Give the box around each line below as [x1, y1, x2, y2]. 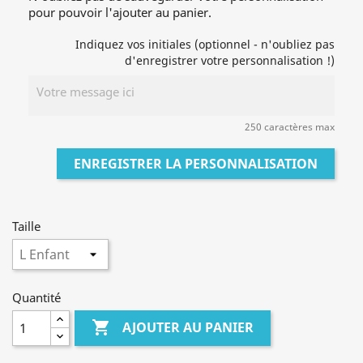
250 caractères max [245, 120, 335, 134]
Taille [12, 218, 41, 234]
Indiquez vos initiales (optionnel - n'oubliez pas [75, 36, 335, 52]
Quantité [12, 289, 61, 305]
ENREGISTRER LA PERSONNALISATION [74, 155, 318, 173]
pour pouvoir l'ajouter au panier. [28, 4, 211, 20]
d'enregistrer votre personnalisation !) [125, 53, 335, 68]
